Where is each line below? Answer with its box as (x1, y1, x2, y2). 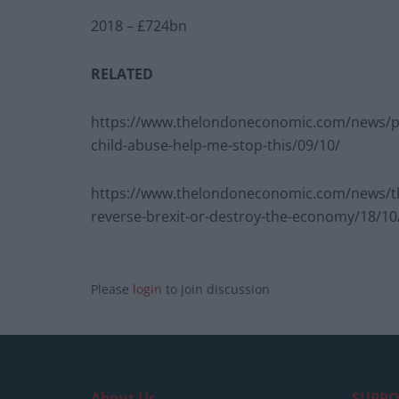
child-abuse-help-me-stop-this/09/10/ (91, 135, 340, 156)
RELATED (91, 64, 157, 85)
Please (91, 281, 133, 298)
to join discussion (162, 281, 270, 298)
